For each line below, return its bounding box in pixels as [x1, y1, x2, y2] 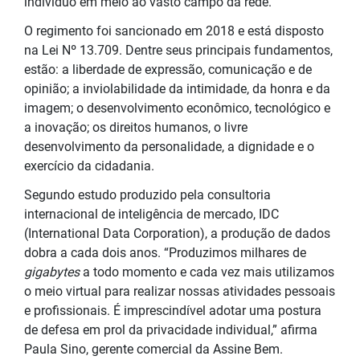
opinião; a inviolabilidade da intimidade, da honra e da [24, 80, 330, 96]
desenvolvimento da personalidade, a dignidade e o [24, 138, 314, 154]
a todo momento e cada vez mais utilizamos [80, 264, 334, 280]
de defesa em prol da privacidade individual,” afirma [24, 321, 317, 337]
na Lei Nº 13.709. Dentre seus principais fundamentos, [24, 42, 333, 58]
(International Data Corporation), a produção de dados [24, 225, 330, 241]
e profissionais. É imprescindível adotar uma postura [24, 302, 321, 318]
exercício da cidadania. [24, 157, 157, 174]
